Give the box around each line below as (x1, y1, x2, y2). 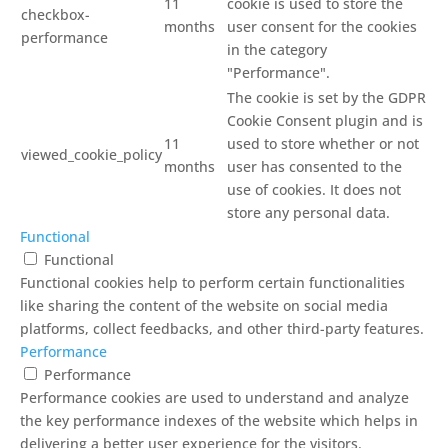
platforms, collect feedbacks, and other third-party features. (20, 319, 424, 338)
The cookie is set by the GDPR (227, 88, 426, 107)
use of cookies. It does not (227, 180, 401, 199)
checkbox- (21, 5, 90, 24)
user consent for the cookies (227, 17, 417, 36)
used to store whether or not (227, 134, 419, 153)
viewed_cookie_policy (21, 145, 162, 164)
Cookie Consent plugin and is (227, 111, 423, 130)
